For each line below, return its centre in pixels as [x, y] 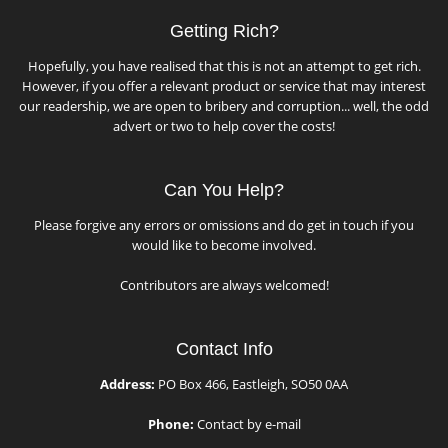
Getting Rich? [224, 31]
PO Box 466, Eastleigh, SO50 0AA [251, 384]
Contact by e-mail [247, 424]
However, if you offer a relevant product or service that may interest [224, 86]
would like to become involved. [224, 245]
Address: [127, 384]
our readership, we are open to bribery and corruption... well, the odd [224, 106]
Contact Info [224, 349]
